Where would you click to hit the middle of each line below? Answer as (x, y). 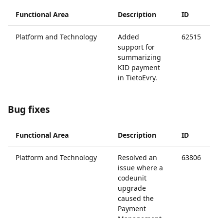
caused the (136, 198)
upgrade (132, 188)
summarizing (139, 57)
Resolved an (137, 157)
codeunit (132, 178)
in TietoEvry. (137, 78)
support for (136, 47)
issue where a (140, 168)
